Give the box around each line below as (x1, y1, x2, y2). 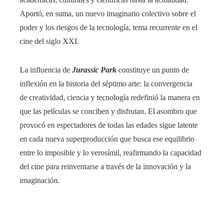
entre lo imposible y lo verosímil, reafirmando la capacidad (20, 148, 201, 157)
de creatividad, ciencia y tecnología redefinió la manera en (20, 93, 200, 102)
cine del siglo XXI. (20, 37, 79, 45)
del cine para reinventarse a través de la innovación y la (20, 162, 191, 171)
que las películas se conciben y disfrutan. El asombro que (20, 107, 197, 115)
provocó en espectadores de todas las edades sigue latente (20, 120, 198, 129)
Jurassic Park (72, 65, 116, 74)
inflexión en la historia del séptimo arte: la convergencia (20, 79, 192, 88)
